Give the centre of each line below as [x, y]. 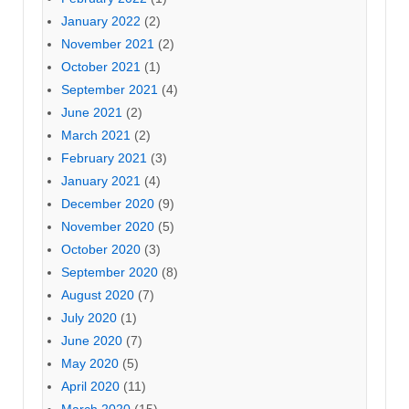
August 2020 [98, 294]
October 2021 [101, 66]
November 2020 [108, 226]
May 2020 [90, 363]
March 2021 [96, 135]
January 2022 [101, 21]
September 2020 [110, 272]
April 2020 [90, 386]
